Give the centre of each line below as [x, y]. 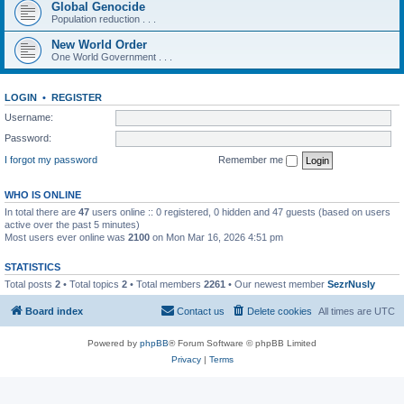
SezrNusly [351, 284]
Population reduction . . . [104, 19]
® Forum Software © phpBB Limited [243, 343]
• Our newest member [276, 284]
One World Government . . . [112, 57]
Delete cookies [280, 311]
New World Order [99, 45]
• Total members [165, 284]
